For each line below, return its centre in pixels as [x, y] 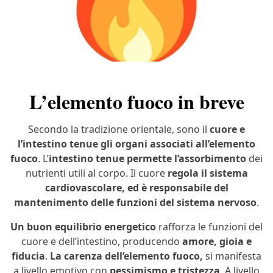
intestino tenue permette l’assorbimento [147, 159]
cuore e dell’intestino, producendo [102, 242]
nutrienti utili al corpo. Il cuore [96, 173]
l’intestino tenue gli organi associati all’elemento [136, 144]
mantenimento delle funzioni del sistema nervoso [135, 203]
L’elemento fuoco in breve [136, 102]
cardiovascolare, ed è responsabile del [136, 188]
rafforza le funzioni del [209, 227]
